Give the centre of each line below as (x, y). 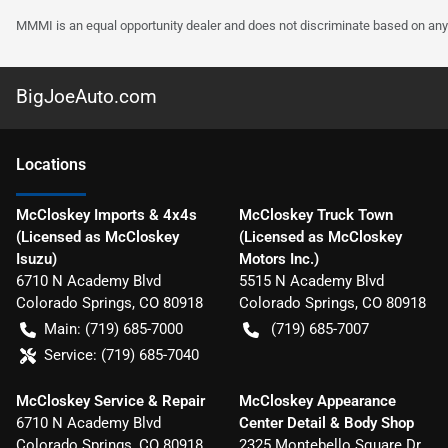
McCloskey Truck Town (315, 215)
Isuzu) (36, 259)
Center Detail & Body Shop (326, 423)
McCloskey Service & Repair (110, 401)
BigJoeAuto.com (86, 97)
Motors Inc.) (278, 259)
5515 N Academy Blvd (311, 281)
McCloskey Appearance (317, 401)
